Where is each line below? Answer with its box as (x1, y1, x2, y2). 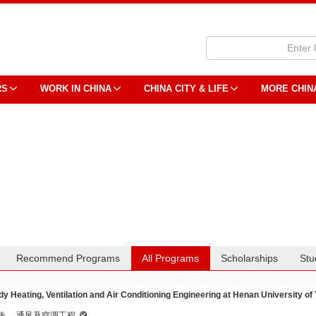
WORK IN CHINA (40, 83, 111, 94)
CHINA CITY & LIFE (144, 83, 229, 94)
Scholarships (221, 253, 279, 264)
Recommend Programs (16, 253, 121, 264)
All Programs (142, 253, 200, 264)
